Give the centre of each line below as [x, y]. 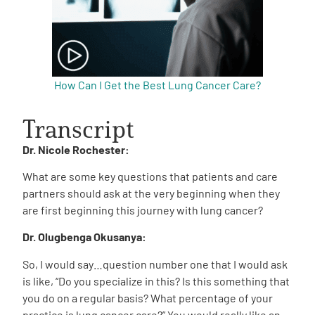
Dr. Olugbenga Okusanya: [84, 237]
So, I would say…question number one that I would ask [155, 264]
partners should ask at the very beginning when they [151, 193]
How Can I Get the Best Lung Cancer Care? [157, 84]
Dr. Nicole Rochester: [76, 149]
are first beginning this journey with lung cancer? [143, 210]
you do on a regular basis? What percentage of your [148, 297]
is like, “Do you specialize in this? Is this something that [156, 281]
